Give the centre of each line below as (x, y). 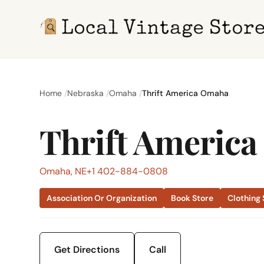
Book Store (192, 198)
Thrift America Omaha (186, 93)
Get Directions (87, 250)
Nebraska (86, 93)
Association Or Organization (102, 198)
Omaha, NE (63, 171)
